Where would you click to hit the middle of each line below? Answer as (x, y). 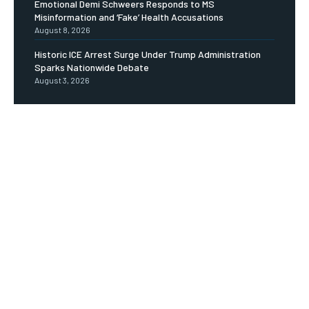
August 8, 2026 (62, 30)
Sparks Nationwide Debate (92, 68)
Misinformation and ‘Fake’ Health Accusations (129, 17)
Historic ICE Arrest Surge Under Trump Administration (148, 54)
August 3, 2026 (62, 80)
